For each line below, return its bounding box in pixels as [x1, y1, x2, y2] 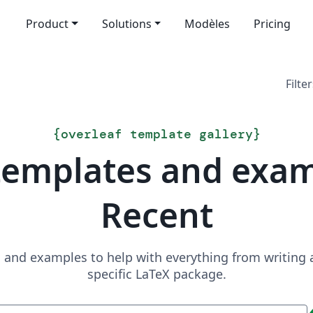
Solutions [101, 16, 152, 31]
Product [25, 16, 68, 31]
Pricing [254, 16, 291, 31]
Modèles [184, 16, 231, 31]
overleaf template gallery [60, 126, 253, 143]
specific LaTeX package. [87, 265, 226, 282]
